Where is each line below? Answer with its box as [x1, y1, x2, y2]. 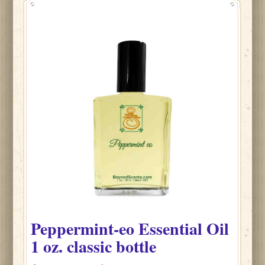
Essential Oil [138, 216, 230, 241]
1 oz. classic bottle [31, 234, 157, 258]
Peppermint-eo [31, 216, 139, 241]
